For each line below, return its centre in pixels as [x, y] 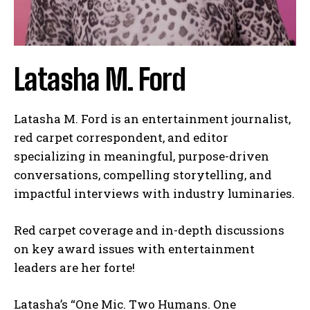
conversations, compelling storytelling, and [143, 174]
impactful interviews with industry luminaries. [154, 193]
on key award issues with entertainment [134, 248]
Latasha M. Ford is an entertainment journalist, [152, 118]
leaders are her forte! [74, 267]
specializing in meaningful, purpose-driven [142, 156]
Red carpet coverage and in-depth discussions [149, 230]
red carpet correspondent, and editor [121, 137]
